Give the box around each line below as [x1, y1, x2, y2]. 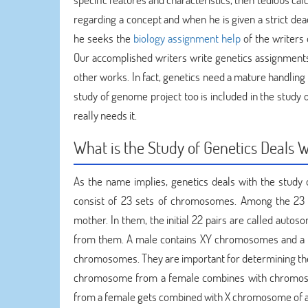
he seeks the [74, 30, 134, 46]
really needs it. [74, 107, 137, 123]
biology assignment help [133, 30, 241, 46]
